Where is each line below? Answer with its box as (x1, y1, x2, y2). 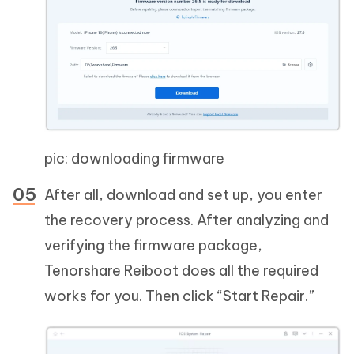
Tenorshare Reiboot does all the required (44, 262, 318, 281)
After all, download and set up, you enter (44, 186, 322, 205)
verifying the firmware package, (44, 236, 262, 255)
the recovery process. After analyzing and (44, 211, 329, 230)
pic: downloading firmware (44, 149, 224, 168)
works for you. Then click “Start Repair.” (44, 287, 314, 306)
